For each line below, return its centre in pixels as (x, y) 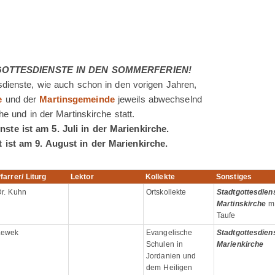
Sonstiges (234, 177)
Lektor (82, 177)
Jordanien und (171, 256)
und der (21, 99)
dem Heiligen (169, 268)
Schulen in (165, 244)
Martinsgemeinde (77, 99)
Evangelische (169, 233)
